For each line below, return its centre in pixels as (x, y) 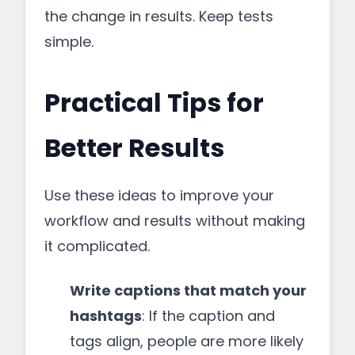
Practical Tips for (154, 103)
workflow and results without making (175, 221)
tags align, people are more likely (187, 341)
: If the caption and (208, 316)
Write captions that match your (188, 290)
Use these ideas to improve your (159, 195)
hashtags (106, 316)
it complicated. (97, 246)
